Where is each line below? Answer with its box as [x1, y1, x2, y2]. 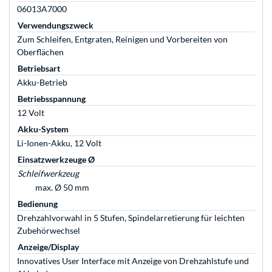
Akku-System [18, 124, 69, 135]
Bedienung [18, 199, 58, 209]
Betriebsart [18, 63, 60, 74]
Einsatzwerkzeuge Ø [18, 154, 95, 165]
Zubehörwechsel [17, 225, 80, 236]
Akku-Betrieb [17, 77, 67, 88]
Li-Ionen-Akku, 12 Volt [17, 138, 101, 149]
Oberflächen [17, 47, 64, 58]
